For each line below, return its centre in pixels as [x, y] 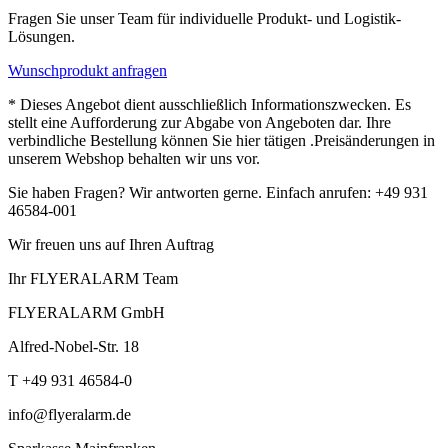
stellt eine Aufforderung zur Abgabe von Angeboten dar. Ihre [199, 123]
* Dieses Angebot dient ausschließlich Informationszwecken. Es [209, 105]
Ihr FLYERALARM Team [93, 279]
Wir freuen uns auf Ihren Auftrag [111, 245]
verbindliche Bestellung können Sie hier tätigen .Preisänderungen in [221, 141]
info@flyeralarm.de [69, 415]
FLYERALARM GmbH [86, 313]
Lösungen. [41, 37]
